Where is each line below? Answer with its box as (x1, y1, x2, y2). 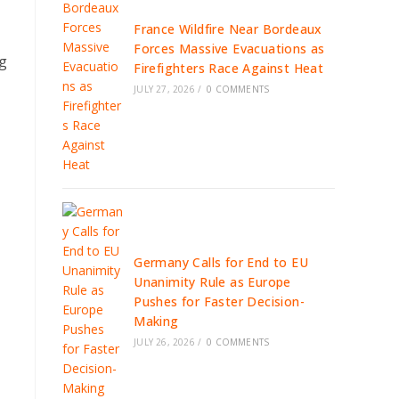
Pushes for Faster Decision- (134, 293, 305, 310)
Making (134, 313, 179, 330)
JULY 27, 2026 (134, 83, 195, 95)
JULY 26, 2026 (134, 336, 195, 348)
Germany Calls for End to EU (134, 254, 309, 271)
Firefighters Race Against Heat (134, 60, 324, 77)
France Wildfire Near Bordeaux (134, 20, 322, 37)
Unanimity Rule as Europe (134, 273, 291, 290)
